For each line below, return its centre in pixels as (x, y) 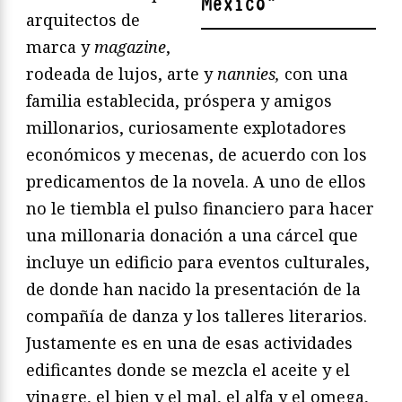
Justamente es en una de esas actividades (189, 342)
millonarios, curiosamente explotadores (186, 127)
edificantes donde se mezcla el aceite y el (188, 369)
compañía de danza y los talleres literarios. (197, 315)
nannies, (251, 73)
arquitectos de (83, 19)
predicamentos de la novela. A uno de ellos (196, 181)
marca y (60, 46)
